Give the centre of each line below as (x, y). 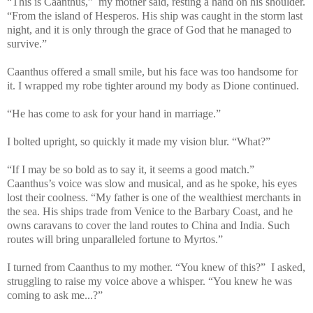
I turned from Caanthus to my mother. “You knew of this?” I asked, (156, 267)
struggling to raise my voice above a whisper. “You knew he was (150, 281)
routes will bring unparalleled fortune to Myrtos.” (115, 239)
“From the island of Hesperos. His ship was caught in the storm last (155, 15)
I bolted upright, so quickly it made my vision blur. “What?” (139, 141)
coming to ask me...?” (55, 295)
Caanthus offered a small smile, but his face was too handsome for (152, 71)
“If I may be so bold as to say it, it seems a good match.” (132, 169)
